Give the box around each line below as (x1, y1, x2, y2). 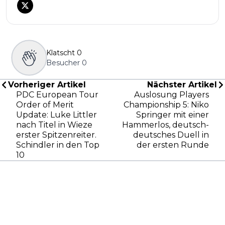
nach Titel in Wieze (16, 120, 92, 130)
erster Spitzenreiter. (16, 130, 96, 140)
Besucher (46, 58, 80, 68)
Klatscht (46, 48, 75, 58)
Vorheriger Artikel (8, 80, 86, 90)
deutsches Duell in (133, 130, 209, 140)
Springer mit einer (136, 110, 209, 120)
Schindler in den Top (16, 140, 99, 150)
